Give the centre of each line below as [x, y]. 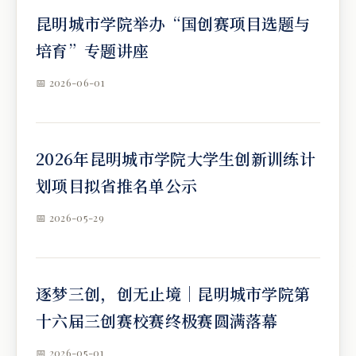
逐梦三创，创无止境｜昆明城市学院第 [173, 294]
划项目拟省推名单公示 [117, 186]
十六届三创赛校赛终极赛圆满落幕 [157, 321]
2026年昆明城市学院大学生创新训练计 [176, 159]
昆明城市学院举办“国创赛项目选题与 [173, 23]
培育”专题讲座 [93, 50]
